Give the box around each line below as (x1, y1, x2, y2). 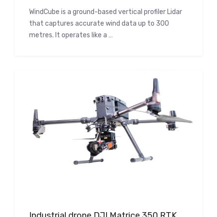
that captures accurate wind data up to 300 (29, 19, 169, 28)
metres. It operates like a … (29, 31, 113, 39)
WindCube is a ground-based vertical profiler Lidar (29, 7, 182, 16)
